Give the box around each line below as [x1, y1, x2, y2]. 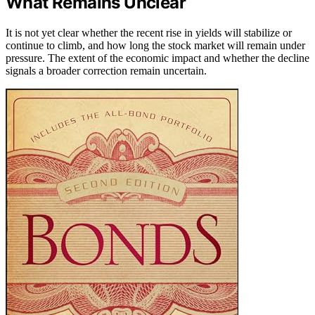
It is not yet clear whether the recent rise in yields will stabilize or [6, 26, 292, 39]
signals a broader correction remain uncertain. [6, 64, 207, 77]
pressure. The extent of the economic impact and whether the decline [6, 51, 309, 64]
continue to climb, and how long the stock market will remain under [6, 39, 305, 51]
